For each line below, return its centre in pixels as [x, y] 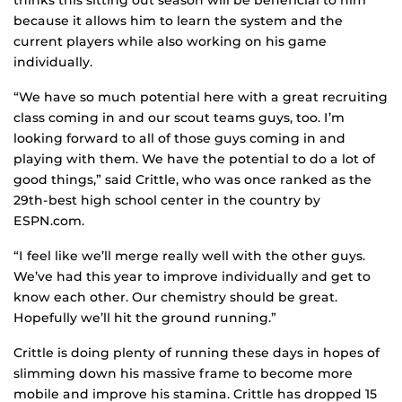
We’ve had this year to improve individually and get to [192, 277]
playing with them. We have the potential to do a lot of [194, 159]
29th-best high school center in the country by [167, 201]
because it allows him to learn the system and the [178, 21]
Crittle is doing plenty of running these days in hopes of [197, 353]
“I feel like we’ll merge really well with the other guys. [189, 256]
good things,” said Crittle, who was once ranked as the [192, 180]
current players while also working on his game [170, 42]
